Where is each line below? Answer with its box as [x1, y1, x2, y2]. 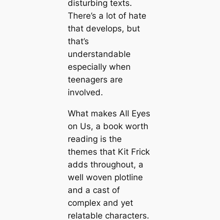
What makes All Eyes [67, 109, 150, 119]
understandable [67, 49, 131, 59]
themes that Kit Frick [67, 147, 150, 157]
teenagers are [67, 75, 123, 85]
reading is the [67, 134, 122, 144]
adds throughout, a [67, 160, 143, 170]
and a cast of [67, 185, 120, 195]
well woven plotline [67, 172, 143, 183]
